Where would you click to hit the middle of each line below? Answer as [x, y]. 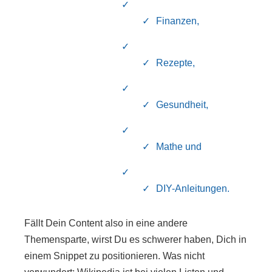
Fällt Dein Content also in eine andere [106, 223]
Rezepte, [176, 63]
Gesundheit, [182, 104]
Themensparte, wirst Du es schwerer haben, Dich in [135, 239]
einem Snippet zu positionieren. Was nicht [114, 256]
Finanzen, [178, 21]
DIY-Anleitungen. [193, 188]
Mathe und [179, 146]
